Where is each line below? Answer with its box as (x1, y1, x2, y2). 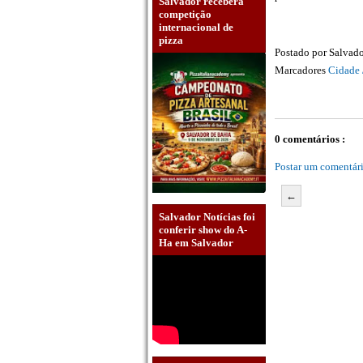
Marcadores (275, 64, 328, 77)
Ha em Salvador (159, 237, 233, 250)
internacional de (159, 20, 233, 33)
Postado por (275, 46, 329, 59)
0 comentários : (275, 133, 345, 146)
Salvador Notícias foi (159, 211, 255, 224)
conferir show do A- (159, 224, 247, 237)
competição (159, 7, 211, 20)
